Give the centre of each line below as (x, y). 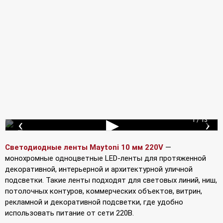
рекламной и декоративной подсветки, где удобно (94, 202)
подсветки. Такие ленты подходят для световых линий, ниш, (111, 180)
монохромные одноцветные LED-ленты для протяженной (106, 158)
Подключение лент (54, 133)
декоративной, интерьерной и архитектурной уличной (99, 169)
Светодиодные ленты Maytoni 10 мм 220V (84, 147)
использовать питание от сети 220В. (69, 213)
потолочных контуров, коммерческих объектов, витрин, (104, 191)
